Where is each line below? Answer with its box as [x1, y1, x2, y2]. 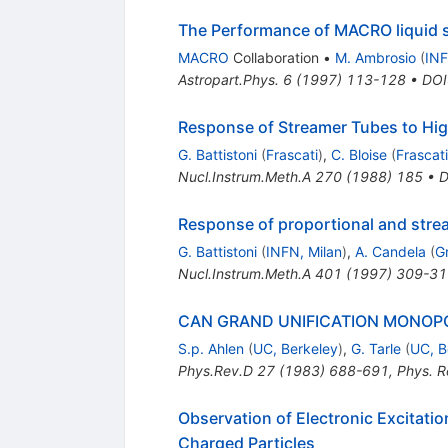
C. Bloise [330, 146, 387, 164]
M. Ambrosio [334, 49, 416, 67]
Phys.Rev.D [177, 362, 253, 380]
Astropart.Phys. [177, 71, 279, 89]
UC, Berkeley [252, 340, 338, 358]
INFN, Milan [265, 243, 342, 261]
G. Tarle [350, 340, 401, 358]
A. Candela [354, 243, 426, 261]
